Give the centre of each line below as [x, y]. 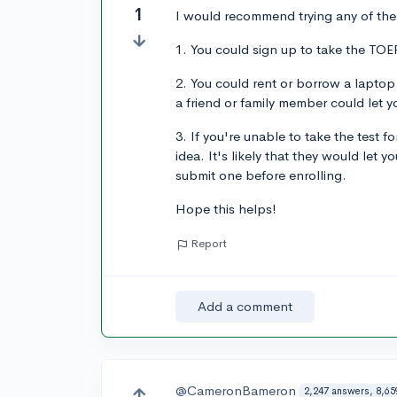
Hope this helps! [226, 209]
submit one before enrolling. [261, 175]
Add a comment [245, 306]
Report [209, 244]
